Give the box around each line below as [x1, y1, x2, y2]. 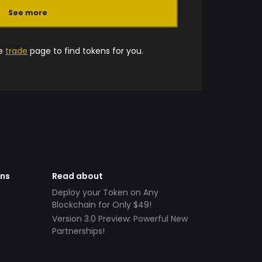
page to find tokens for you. [27, 45, 143, 57]
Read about [52, 170, 104, 182]
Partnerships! [52, 225, 105, 237]
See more [8, 8, 47, 18]
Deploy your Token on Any [52, 186, 159, 198]
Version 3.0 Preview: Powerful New [52, 213, 188, 225]
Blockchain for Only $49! [52, 198, 152, 211]
